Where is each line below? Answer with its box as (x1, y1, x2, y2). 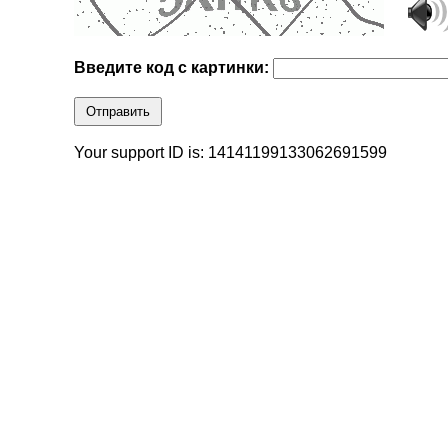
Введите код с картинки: (74, 59, 274, 77)
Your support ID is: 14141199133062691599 (74, 144, 388, 162)
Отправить (86, 104, 151, 120)
